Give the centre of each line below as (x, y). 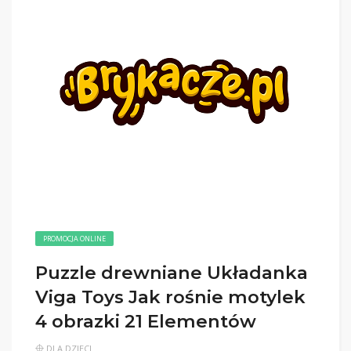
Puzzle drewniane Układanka (172, 273)
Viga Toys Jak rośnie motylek (170, 297)
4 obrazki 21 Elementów (146, 321)
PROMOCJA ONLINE (74, 239)
